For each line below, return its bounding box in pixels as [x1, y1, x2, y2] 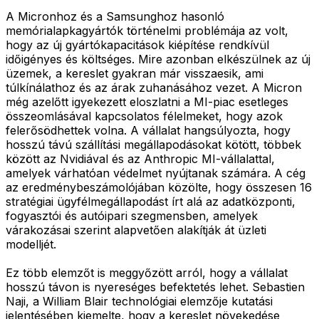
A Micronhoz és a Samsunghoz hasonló [6, 9, 224, 23]
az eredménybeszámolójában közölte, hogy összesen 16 [6, 179, 312, 194]
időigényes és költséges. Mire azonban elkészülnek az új [6, 51, 310, 66]
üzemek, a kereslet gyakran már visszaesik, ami [6, 66, 263, 80]
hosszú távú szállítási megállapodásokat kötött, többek [6, 137, 301, 152]
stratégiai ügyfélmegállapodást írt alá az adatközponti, [6, 194, 296, 209]
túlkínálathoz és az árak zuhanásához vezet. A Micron [6, 80, 302, 95]
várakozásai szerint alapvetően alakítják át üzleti [6, 222, 266, 237]
